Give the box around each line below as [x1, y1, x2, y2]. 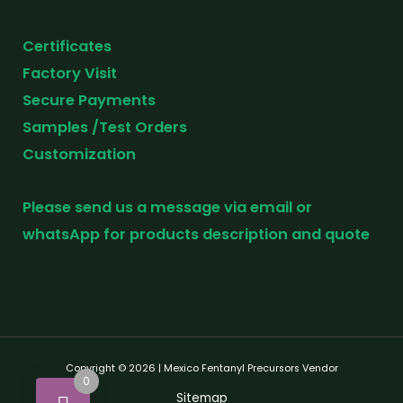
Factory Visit [22, 62, 117, 84]
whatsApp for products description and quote [22, 223, 370, 245]
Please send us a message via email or [22, 196, 312, 218]
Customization [22, 143, 136, 165]
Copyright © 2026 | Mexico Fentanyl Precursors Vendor [65, 362, 338, 376]
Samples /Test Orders [22, 116, 187, 138]
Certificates [22, 35, 115, 57]
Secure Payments [22, 89, 156, 111]
